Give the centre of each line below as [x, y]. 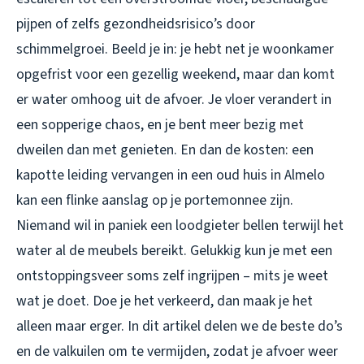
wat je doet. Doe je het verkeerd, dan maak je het [165, 301]
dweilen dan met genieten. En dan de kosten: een [165, 149]
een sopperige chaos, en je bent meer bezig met [160, 124]
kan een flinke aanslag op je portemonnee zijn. [155, 200]
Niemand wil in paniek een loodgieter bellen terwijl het [180, 225]
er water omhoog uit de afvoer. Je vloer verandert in [174, 99]
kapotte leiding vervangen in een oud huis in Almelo [171, 175]
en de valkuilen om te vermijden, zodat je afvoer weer [177, 351]
